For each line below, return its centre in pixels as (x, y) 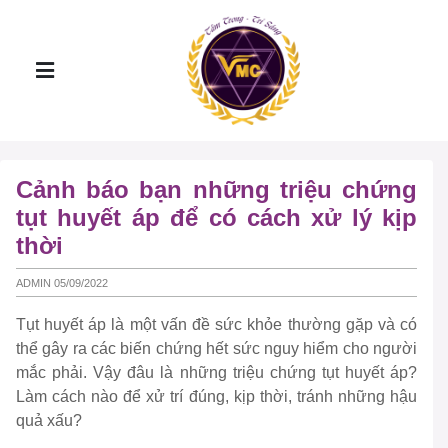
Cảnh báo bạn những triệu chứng (216, 189)
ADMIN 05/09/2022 (62, 282)
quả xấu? (49, 421)
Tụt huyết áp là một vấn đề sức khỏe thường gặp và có (216, 325)
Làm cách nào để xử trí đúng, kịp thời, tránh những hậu (216, 397)
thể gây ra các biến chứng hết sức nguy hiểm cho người (216, 349)
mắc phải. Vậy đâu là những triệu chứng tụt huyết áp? (216, 373)
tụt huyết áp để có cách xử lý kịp (216, 217)
